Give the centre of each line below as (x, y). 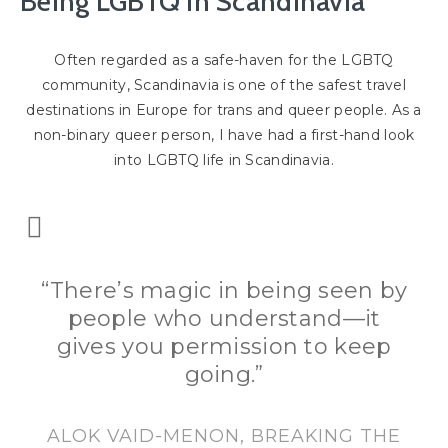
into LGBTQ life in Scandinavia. (224, 160)
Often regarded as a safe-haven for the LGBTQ (224, 60)
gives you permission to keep (224, 347)
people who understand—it (224, 319)
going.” (224, 375)
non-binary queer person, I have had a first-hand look (224, 135)
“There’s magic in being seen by (224, 291)
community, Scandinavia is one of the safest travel (224, 85)
